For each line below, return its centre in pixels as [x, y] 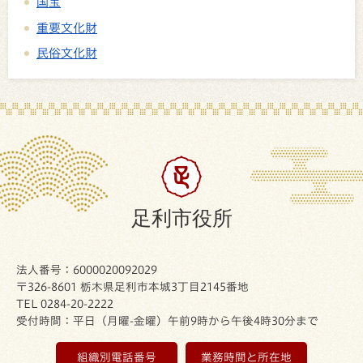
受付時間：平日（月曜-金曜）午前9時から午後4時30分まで [167, 321]
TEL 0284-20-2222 [65, 304]
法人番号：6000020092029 [87, 270]
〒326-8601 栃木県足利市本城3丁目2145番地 [132, 287]
